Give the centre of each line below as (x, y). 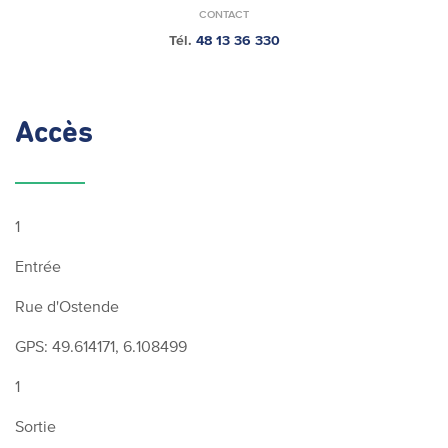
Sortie (35, 426)
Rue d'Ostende (67, 306)
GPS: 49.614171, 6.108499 (101, 346)
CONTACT (224, 14)
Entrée (38, 266)
